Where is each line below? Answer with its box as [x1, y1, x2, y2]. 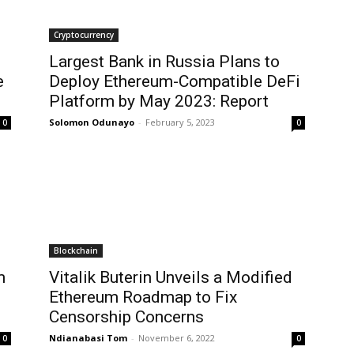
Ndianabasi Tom [49, 331, 127, 344]
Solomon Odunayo [49, 115, 134, 128]
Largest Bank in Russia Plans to [49, 51, 280, 71]
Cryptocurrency [54, 28, 114, 40]
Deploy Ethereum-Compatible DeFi [49, 71, 300, 91]
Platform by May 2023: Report [49, 91, 269, 111]
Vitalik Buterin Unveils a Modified [49, 267, 292, 287]
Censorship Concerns [49, 307, 204, 326]
